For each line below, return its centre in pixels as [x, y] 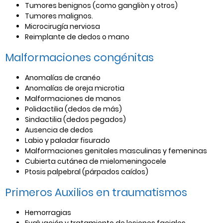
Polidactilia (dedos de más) [74, 109]
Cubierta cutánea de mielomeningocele [96, 161]
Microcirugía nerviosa [62, 26]
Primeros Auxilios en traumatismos [96, 192]
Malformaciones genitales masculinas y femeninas [116, 151]
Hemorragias [48, 212]
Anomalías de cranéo [63, 77]
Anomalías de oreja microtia [75, 88]
